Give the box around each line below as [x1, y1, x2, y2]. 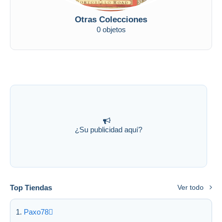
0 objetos [96, 25, 126, 34]
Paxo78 [24, 207, 49, 216]
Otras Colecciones [75, 14, 147, 24]
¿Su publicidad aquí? [75, 125, 142, 134]
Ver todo [177, 183, 204, 191]
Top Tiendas [10, 183, 52, 192]
